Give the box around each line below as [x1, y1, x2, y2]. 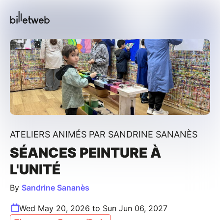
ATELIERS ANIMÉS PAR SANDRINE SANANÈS [10, 129, 197, 139]
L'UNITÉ [10, 161, 60, 178]
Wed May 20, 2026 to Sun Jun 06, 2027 [19, 203, 167, 213]
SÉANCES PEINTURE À [10, 144, 161, 161]
